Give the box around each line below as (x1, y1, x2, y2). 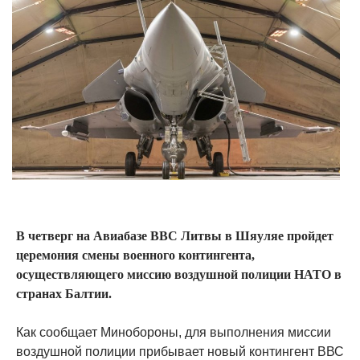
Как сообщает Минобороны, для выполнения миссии (16, 325, 331, 339)
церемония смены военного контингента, (16, 247, 255, 262)
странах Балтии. (16, 286, 112, 301)
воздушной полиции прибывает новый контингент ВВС (16, 344, 344, 358)
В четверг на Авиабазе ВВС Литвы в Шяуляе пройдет (16, 228, 333, 243)
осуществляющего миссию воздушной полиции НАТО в (16, 267, 342, 281)
